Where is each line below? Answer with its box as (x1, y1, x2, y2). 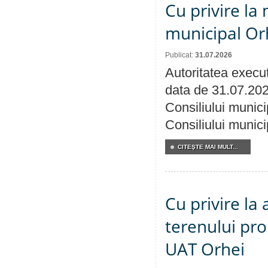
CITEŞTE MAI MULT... (178, 144, 238, 150)
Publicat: (165, 51, 195, 59)
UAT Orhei (165, 237, 245, 260)
